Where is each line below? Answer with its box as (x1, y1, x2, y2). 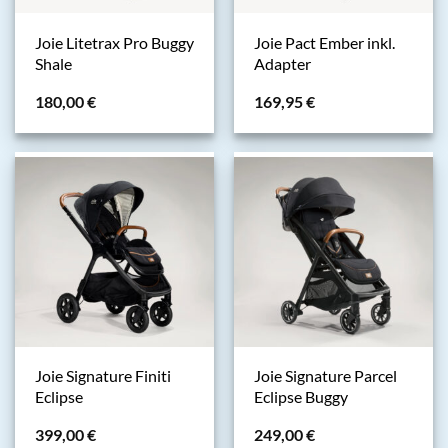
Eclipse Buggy (253, 387, 348, 408)
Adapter (253, 53, 311, 74)
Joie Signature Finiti (34, 366, 171, 387)
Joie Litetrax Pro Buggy (34, 32, 194, 53)
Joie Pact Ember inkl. (253, 32, 395, 53)
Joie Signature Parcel (253, 366, 397, 387)
